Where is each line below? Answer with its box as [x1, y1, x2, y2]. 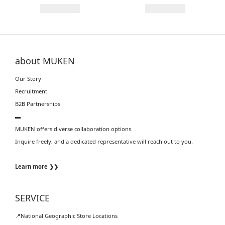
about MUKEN [15, 54, 75, 67]
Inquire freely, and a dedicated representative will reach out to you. [15, 137, 193, 145]
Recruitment [15, 87, 47, 95]
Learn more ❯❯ [15, 162, 58, 170]
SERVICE [15, 191, 50, 204]
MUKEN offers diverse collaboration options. [15, 125, 133, 133]
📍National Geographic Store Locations [15, 211, 118, 219]
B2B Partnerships [15, 99, 60, 107]
